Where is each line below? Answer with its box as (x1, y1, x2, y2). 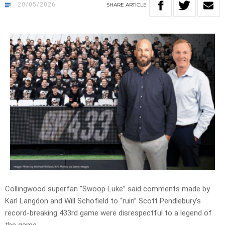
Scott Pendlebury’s (137, 196, 201, 206)
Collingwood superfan (5, 184, 80, 194)
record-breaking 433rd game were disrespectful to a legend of (5, 208, 212, 218)
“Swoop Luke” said (80, 184, 141, 194)
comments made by (141, 184, 210, 194)
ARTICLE (126, 2, 147, 9)
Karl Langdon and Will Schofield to (5, 196, 120, 206)
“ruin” (120, 196, 137, 206)
